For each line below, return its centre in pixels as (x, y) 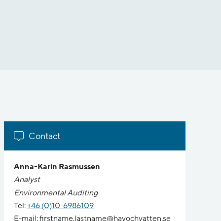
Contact (44, 136)
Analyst (27, 180)
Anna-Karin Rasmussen (57, 166)
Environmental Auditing (56, 193)
